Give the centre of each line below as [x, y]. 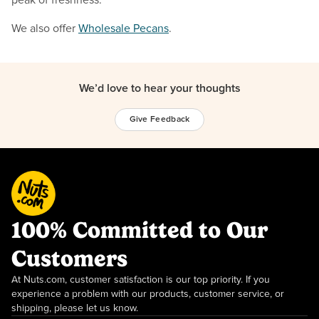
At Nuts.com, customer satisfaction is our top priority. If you [141, 280]
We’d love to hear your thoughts [159, 88]
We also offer [45, 28]
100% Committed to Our [140, 230]
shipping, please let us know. [75, 309]
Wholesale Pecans [124, 28]
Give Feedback [159, 119]
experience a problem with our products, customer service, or [148, 294]
